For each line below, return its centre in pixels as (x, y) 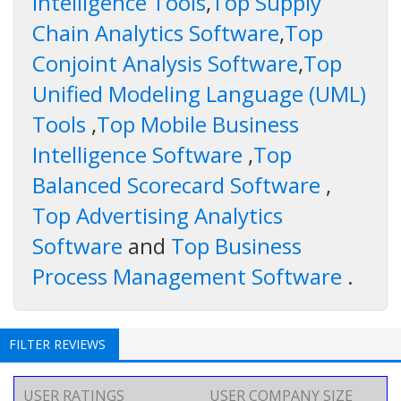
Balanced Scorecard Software (179, 184)
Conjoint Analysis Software (165, 63)
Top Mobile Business (198, 124)
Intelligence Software (140, 154)
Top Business (236, 245)
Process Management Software (190, 276)
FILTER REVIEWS (57, 344)
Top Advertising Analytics (158, 215)
